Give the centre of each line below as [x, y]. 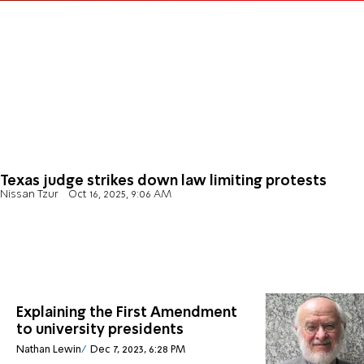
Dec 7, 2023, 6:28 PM [137, 349]
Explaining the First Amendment [127, 313]
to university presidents [100, 330]
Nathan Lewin [49, 349]
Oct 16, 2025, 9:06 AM [119, 195]
